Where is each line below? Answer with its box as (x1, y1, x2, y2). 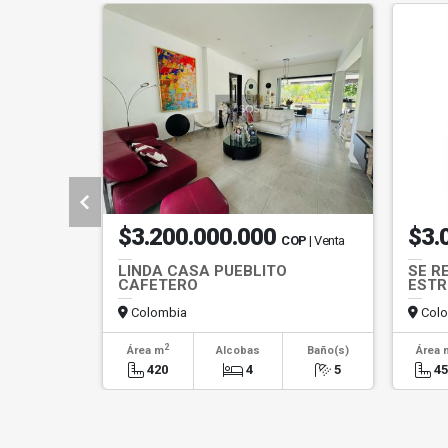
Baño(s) (306, 344, 349, 357)
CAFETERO (118, 276, 198, 294)
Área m (126, 344, 164, 357)
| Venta (309, 233, 345, 248)
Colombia (128, 305, 187, 320)
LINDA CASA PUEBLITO (118, 262, 287, 280)
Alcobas (215, 344, 260, 357)
